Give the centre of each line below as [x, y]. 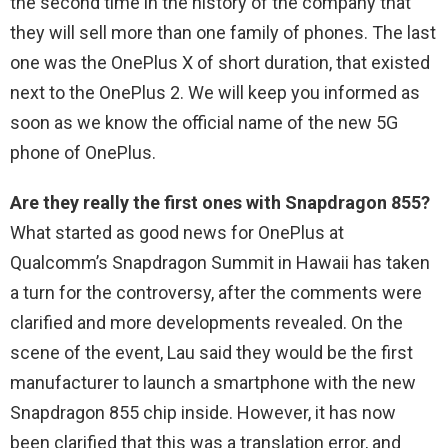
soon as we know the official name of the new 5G [204, 122]
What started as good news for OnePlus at [177, 232]
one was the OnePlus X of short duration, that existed [220, 62]
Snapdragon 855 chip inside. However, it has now [203, 412]
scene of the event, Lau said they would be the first [211, 352]
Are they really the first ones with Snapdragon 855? [220, 202]
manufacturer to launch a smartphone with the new [213, 382]
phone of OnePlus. [83, 152]
